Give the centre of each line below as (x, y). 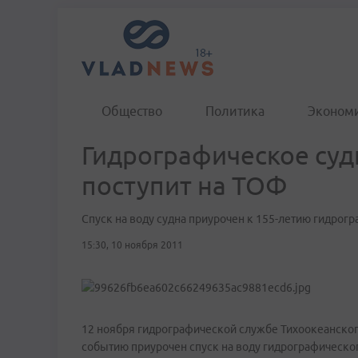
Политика (235, 111)
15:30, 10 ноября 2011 (132, 245)
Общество (132, 111)
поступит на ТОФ (185, 185)
